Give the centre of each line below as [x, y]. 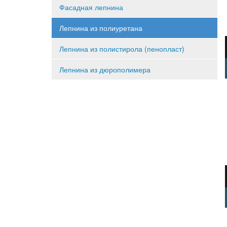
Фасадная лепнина [91, 7]
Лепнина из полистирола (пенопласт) [122, 49]
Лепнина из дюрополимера [105, 69]
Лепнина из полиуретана [101, 28]
